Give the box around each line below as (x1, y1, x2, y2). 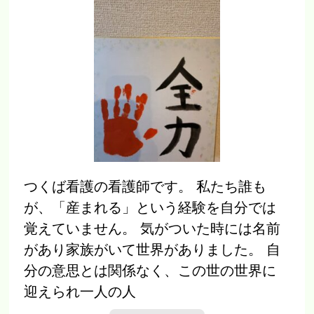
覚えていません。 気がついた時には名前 (24, 220, 281, 236)
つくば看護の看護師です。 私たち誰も (24, 178, 267, 194)
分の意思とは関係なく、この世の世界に (24, 262, 277, 278)
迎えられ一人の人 (24, 283, 137, 299)
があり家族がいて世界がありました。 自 (24, 241, 281, 257)
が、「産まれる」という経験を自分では (24, 199, 277, 215)
